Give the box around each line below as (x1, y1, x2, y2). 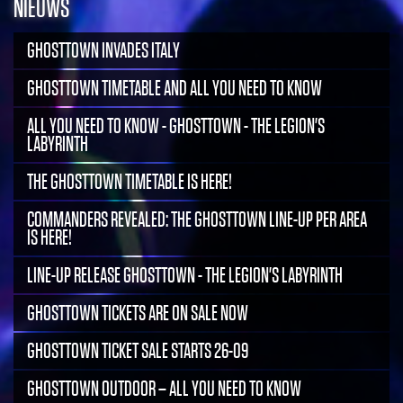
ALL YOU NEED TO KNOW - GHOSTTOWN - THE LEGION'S (27, 113, 325, 138)
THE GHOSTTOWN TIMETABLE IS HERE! (27, 169, 232, 193)
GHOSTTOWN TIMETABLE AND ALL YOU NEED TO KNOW (27, 76, 322, 100)
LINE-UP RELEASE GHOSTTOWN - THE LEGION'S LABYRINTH (27, 263, 343, 287)
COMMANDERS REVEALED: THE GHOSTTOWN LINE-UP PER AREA (27, 207, 367, 231)
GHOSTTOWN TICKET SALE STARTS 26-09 (27, 338, 248, 363)
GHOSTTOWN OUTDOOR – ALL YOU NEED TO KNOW (27, 376, 301, 400)
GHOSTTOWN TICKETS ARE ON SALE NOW (27, 300, 248, 325)
